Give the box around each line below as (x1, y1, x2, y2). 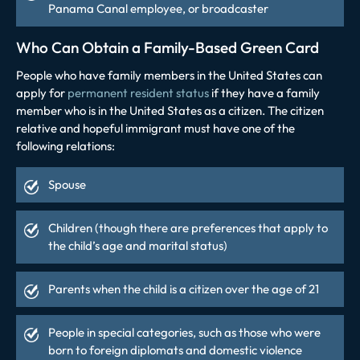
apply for (16, 84, 67, 100)
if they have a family (209, 84, 320, 100)
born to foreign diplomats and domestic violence (48, 342, 302, 358)
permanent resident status (67, 84, 209, 100)
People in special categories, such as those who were (48, 324, 321, 340)
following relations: (16, 137, 115, 153)
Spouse (48, 176, 86, 192)
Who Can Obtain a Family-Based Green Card (16, 37, 319, 57)
